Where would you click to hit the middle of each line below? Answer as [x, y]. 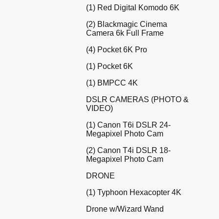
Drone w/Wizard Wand [125, 209]
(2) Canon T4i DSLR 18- [128, 150]
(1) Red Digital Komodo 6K [133, 7]
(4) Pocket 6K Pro [117, 49]
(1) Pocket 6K [109, 66]
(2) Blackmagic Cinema [127, 24]
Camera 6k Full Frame [125, 33]
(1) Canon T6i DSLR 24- [128, 125]
